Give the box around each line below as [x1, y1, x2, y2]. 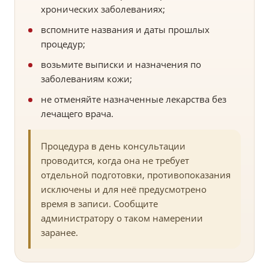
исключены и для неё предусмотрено [41, 183, 207, 196]
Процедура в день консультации [41, 140, 186, 153]
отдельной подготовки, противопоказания [41, 169, 231, 181]
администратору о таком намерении [41, 212, 203, 225]
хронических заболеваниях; [41, 3, 165, 16]
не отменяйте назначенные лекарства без [41, 93, 226, 106]
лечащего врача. [41, 107, 113, 120]
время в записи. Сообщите [41, 198, 158, 210]
